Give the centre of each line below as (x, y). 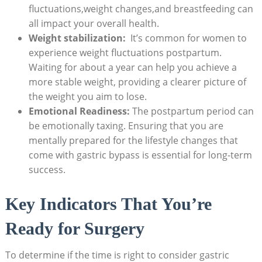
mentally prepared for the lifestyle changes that (133, 140)
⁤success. (47, 169)
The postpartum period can (192, 111)
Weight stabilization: (77, 38)
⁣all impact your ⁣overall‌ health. (94, 23)
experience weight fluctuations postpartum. (125, 52)
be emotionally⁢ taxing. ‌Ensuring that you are (126, 125)
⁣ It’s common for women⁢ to (186, 38)
